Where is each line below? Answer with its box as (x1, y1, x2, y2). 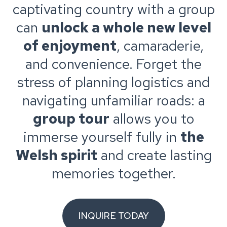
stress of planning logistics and (17, 72, 210, 92)
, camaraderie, (117, 36, 204, 56)
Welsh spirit (15, 145, 97, 165)
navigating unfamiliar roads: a (22, 91, 205, 110)
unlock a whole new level (41, 18, 211, 37)
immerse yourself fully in (23, 127, 180, 147)
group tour (32, 109, 109, 129)
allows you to (109, 109, 195, 129)
